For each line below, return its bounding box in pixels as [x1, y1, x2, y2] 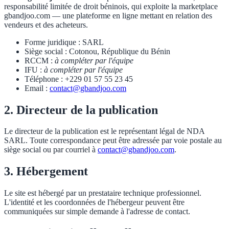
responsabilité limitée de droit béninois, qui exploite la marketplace [4, 2, 218, 11]
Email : [25, 83, 50, 93]
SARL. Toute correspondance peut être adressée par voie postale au [4, 136, 222, 145]
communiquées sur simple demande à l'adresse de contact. [4, 207, 190, 216]
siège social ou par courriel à [4, 145, 96, 154]
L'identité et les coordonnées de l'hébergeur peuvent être [4, 198, 185, 207]
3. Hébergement [4, 165, 88, 178]
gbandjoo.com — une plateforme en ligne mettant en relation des [4, 11, 212, 20]
